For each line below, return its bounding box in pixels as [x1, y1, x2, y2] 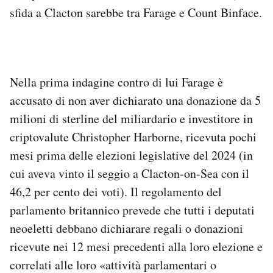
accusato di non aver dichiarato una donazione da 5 [10, 91, 261, 108]
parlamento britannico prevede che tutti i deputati [10, 201, 255, 218]
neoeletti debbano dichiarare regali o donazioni [10, 219, 243, 236]
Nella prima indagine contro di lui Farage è [10, 73, 223, 90]
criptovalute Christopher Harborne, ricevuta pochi [10, 128, 257, 145]
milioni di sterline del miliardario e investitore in [10, 110, 253, 127]
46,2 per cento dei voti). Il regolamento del [10, 183, 222, 200]
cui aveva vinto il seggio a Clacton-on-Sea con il [10, 165, 249, 182]
